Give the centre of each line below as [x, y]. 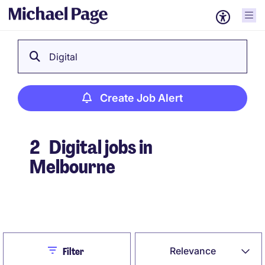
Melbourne [72, 167]
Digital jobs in [99, 147]
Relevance [193, 251]
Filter [73, 252]
